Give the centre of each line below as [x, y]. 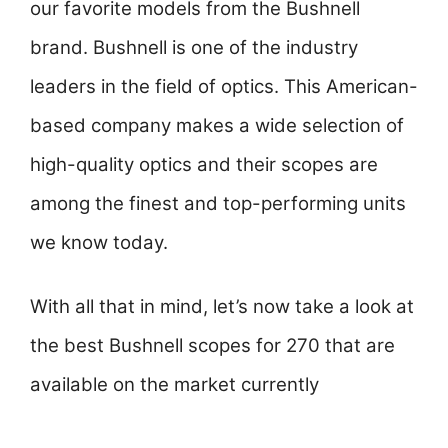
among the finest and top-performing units [218, 203]
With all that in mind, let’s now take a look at [222, 307]
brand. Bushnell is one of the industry [194, 47]
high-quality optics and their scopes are [204, 164]
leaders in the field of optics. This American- [224, 86]
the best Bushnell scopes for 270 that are [212, 346]
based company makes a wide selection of [217, 125]
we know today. [99, 242]
